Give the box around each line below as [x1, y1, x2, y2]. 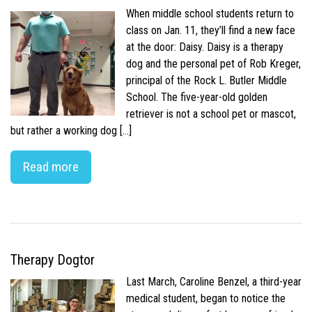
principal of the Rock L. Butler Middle [126, 74, 287, 88]
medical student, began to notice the [126, 292, 286, 306]
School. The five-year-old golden [126, 91, 267, 104]
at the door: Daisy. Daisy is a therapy [126, 40, 283, 54]
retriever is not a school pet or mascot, [126, 107, 296, 121]
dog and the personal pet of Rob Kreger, [126, 57, 301, 71]
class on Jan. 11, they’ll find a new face [126, 24, 295, 38]
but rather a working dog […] [10, 124, 132, 138]
